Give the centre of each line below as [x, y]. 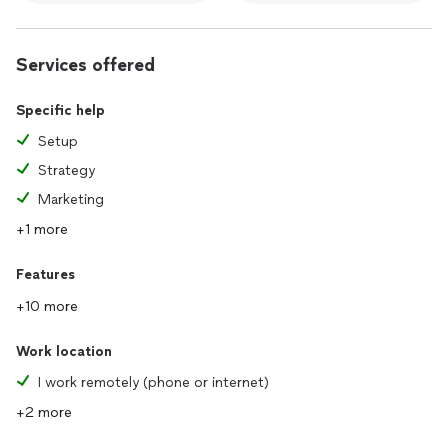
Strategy [66, 170]
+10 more [47, 306]
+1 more [42, 229]
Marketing [71, 199]
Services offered [85, 65]
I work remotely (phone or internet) [153, 382]
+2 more [44, 412]
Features [45, 274]
